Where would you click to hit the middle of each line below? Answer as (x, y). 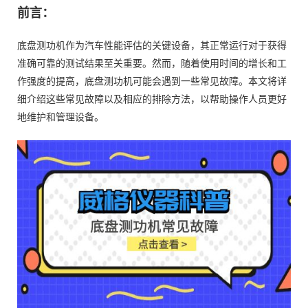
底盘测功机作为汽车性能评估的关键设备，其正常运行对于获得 (152, 46)
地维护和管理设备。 (60, 117)
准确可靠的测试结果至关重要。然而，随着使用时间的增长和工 (152, 64)
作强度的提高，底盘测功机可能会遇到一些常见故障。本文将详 (152, 81)
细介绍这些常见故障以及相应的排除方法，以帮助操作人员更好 (152, 99)
